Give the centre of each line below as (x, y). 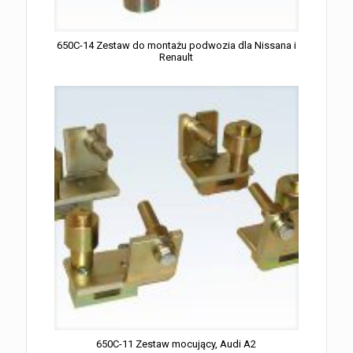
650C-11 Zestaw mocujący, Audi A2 (176, 344)
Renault (176, 58)
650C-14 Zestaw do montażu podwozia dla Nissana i (176, 46)
